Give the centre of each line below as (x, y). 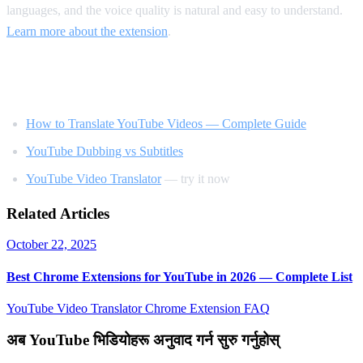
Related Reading (75, 87)
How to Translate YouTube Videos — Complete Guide (166, 123)
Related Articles (58, 213)
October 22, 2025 (51, 245)
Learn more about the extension (87, 31)
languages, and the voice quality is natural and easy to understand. (175, 10)
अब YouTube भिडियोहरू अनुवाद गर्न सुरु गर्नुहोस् (143, 340)
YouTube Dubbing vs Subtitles (105, 151)
